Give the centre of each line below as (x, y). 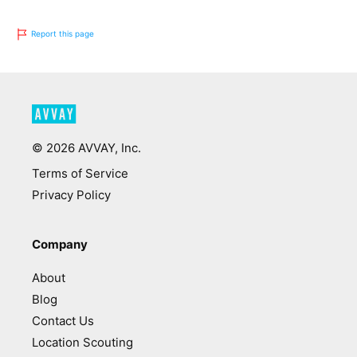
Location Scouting (82, 342)
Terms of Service (80, 173)
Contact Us (63, 320)
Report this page (61, 33)
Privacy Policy (71, 194)
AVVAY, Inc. (108, 147)
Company (60, 244)
